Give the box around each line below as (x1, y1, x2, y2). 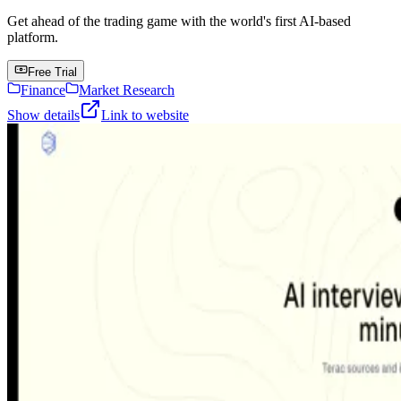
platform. (7, 30, 58, 46)
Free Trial (28, 65, 77, 80)
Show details (7, 107, 80, 124)
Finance (21, 82, 65, 98)
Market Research (79, 82, 175, 98)
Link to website (101, 107, 189, 124)
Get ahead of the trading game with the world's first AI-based (7, 13, 351, 30)
